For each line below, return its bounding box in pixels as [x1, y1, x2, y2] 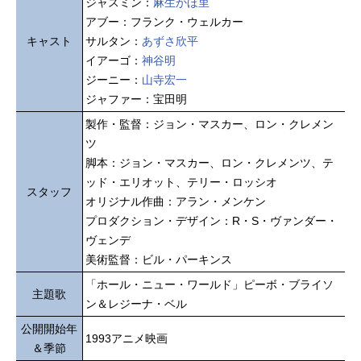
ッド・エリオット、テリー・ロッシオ [85, 176, 277, 189]
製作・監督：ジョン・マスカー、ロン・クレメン [85, 118, 334, 131]
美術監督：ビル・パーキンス [85, 253, 232, 267]
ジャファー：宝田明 [85, 93, 187, 106]
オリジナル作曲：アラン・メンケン [85, 195, 266, 209]
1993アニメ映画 [85, 332, 168, 346]
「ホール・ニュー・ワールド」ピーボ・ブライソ [85, 278, 334, 292]
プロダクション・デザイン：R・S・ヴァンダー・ [85, 214, 338, 228]
